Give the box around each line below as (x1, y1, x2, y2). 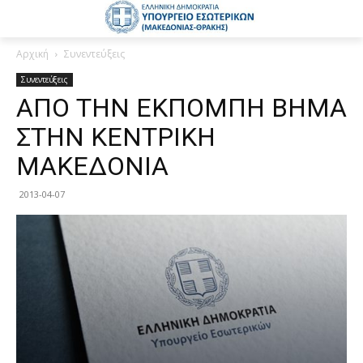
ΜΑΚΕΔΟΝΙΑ (16, 150, 169, 181)
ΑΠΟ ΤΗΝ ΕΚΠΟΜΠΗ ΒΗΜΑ (16, 92, 347, 123)
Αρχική (16, 46, 49, 61)
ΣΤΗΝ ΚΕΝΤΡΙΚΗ (16, 121, 216, 152)
